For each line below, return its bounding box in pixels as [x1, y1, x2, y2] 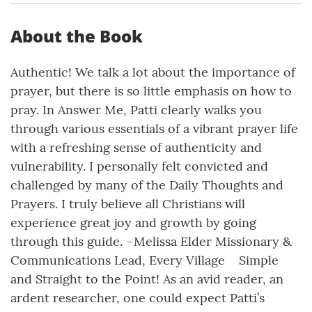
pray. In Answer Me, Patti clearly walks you [10, 102, 262, 118]
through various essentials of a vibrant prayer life [10, 120, 298, 137]
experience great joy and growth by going [10, 214, 256, 231]
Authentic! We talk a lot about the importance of [10, 64, 295, 81]
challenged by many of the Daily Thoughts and [10, 177, 283, 194]
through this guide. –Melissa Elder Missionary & [10, 233, 292, 250]
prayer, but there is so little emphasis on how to [10, 83, 292, 100]
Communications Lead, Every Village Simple [10, 252, 279, 269]
